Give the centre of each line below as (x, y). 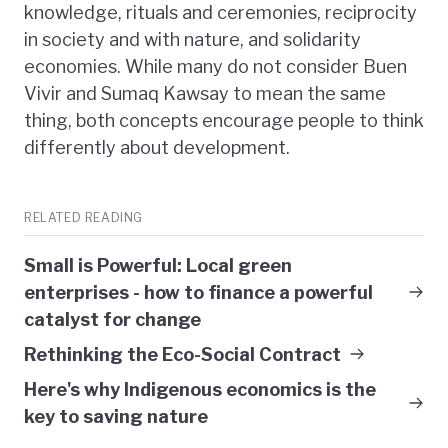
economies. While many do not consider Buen (215, 66)
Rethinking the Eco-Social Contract (182, 354)
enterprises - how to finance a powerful (198, 292)
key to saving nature (116, 416)
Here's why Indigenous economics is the (200, 389)
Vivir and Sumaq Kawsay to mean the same (205, 93)
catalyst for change (112, 319)
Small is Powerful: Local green (158, 265)
